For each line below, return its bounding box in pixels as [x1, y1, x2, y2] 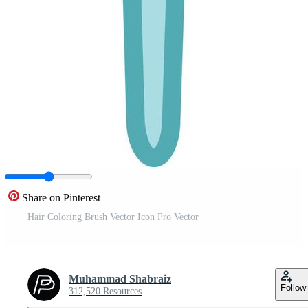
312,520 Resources [69, 285, 142, 296]
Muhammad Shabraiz [69, 272, 171, 285]
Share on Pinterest [22, 191, 100, 203]
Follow [280, 282, 306, 293]
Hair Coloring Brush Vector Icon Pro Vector [27, 211, 199, 222]
